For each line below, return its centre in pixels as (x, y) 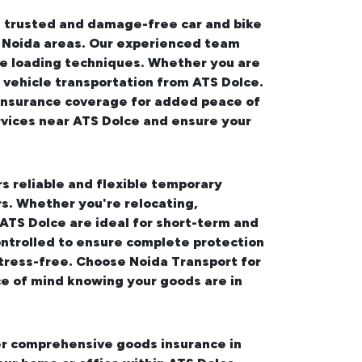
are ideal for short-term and (162, 223)
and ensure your (196, 121)
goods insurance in (179, 344)
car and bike (221, 24)
